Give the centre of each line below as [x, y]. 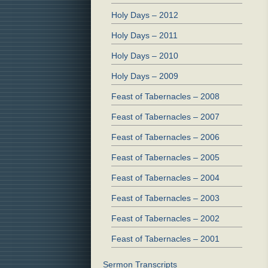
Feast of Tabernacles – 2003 [165, 198]
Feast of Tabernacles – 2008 [165, 97]
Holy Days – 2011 [144, 36]
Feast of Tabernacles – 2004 [165, 178]
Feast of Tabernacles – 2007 [165, 117]
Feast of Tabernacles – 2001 [165, 239]
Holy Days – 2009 [145, 76]
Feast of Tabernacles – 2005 [165, 158]
